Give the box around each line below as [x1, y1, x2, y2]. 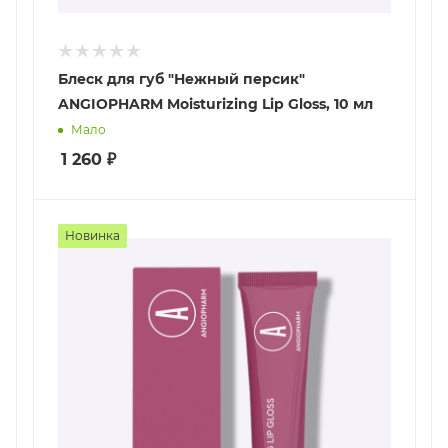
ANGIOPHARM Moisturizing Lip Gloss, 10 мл [58, 94, 373, 113]
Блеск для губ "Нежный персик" [58, 69, 305, 88]
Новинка [65, 227, 120, 243]
